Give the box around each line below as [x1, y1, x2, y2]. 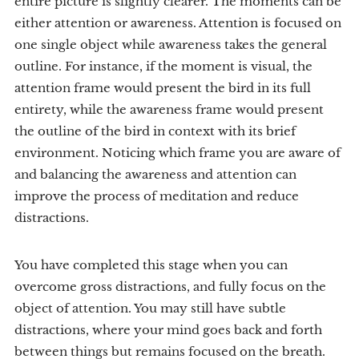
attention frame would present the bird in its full [14, 80, 311, 95]
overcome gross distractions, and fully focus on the [14, 279, 326, 294]
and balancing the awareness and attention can [14, 167, 296, 182]
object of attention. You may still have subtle [14, 301, 286, 316]
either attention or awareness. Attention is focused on [14, 15, 341, 30]
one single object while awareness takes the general [14, 37, 327, 52]
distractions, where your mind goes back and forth [14, 322, 322, 337]
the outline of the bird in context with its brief [14, 123, 296, 139]
